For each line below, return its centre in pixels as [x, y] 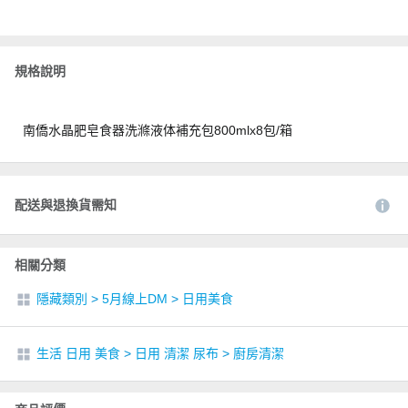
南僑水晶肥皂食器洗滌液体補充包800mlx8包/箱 [158, 130]
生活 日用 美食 [78, 353]
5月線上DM [135, 299]
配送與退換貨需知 [66, 205]
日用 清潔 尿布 [177, 353]
